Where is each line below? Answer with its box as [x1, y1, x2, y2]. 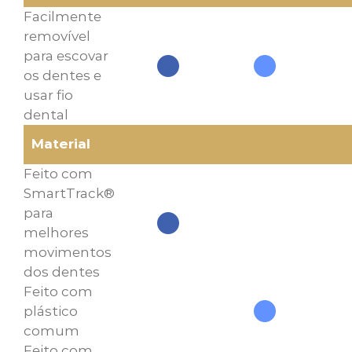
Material [31, 135, 90, 152]
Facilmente [24, 8, 101, 24]
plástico [24, 302, 78, 319]
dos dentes [24, 263, 100, 280]
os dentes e [24, 67, 101, 83]
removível [24, 27, 90, 44]
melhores [24, 224, 89, 240]
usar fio [24, 86, 73, 103]
